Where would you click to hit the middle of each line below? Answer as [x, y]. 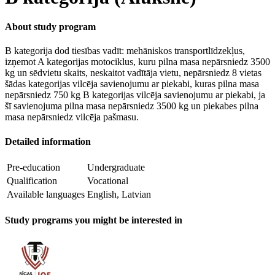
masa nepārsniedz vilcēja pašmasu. [72, 117]
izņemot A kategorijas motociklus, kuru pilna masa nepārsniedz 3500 [137, 62]
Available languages [46, 194]
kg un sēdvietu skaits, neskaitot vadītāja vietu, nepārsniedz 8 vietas [133, 73]
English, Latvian [119, 194]
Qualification [32, 180]
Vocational [108, 180]
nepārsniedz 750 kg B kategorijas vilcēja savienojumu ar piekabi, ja [135, 95]
